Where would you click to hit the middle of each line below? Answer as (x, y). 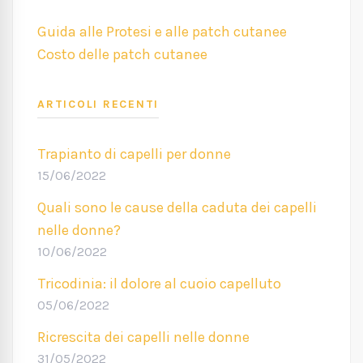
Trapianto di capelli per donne (134, 154)
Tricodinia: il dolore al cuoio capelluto (159, 284)
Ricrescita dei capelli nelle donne (143, 337)
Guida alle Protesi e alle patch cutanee (162, 32)
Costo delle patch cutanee (122, 55)
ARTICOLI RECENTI (98, 105)
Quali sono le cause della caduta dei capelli (177, 208)
